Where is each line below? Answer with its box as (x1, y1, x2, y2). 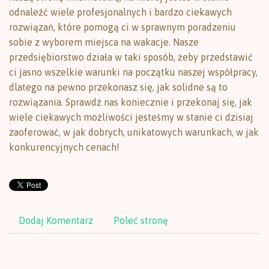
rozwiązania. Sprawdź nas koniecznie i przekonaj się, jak (9, 97, 252, 107)
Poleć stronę (113, 215, 168, 226)
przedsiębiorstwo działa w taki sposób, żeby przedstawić (9, 52, 253, 62)
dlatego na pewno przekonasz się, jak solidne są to (9, 82, 228, 92)
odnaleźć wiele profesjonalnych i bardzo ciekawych (9, 7, 232, 17)
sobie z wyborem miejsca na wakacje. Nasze (9, 37, 199, 47)
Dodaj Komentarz (19, 215, 93, 226)
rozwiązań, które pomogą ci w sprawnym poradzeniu (9, 22, 236, 32)
